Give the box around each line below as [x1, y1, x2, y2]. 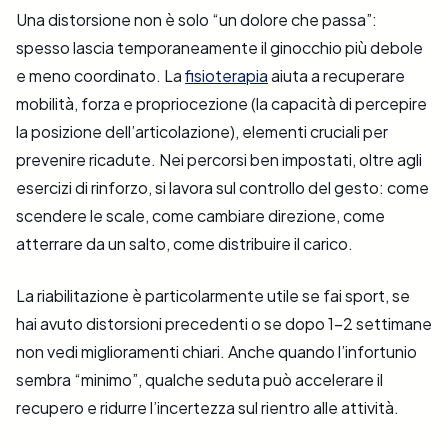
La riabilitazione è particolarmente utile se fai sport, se [16, 285, 410, 307]
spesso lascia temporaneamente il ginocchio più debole [16, 37, 423, 59]
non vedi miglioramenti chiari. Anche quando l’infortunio [16, 341, 417, 363]
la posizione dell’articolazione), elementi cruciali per [16, 121, 388, 143]
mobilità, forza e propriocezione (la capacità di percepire [16, 93, 427, 115]
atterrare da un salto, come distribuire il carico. [16, 233, 353, 255]
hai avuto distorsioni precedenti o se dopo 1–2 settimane [16, 313, 432, 335]
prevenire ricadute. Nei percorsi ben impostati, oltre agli [16, 149, 422, 171]
